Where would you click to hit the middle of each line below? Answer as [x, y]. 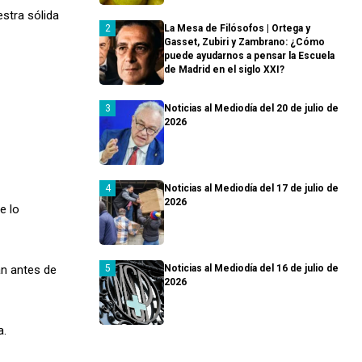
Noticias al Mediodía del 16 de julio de [251, 269]
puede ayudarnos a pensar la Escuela [249, 56]
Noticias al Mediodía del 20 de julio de [251, 109]
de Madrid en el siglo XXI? [224, 70]
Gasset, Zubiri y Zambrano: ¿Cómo [244, 42]
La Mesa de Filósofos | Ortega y [237, 29]
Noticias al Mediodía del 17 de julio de [251, 189]
